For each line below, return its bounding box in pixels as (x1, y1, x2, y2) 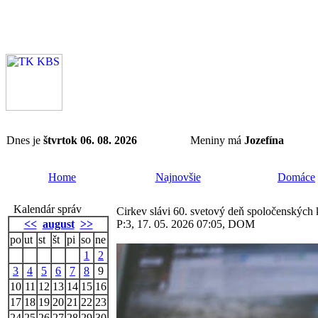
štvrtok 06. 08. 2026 (43, 134, 137, 146)
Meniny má (190, 134, 244, 146)
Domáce (278, 171, 315, 183)
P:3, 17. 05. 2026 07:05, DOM (116, 218, 255, 230)
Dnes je (6, 134, 43, 146)
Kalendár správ (8, 203, 82, 215)
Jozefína (244, 134, 284, 146)
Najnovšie (155, 171, 201, 183)
